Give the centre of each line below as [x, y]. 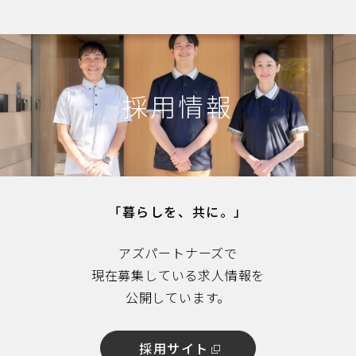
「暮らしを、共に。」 [178, 212]
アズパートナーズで [178, 253]
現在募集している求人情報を [178, 275]
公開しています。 [178, 298]
